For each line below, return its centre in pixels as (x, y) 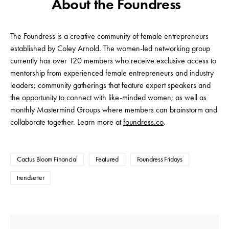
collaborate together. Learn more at (67, 122)
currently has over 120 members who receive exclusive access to (113, 61)
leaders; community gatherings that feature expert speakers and (110, 85)
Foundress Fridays (159, 159)
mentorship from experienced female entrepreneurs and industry (112, 73)
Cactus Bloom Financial (47, 159)
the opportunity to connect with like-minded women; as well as (108, 98)
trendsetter (31, 178)
